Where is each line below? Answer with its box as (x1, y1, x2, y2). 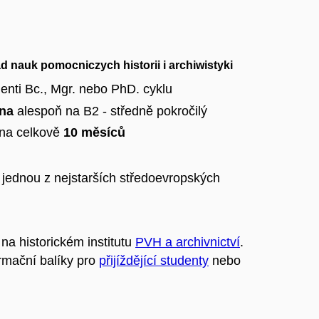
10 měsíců (63, 125, 125, 140)
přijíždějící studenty (99, 253, 209, 268)
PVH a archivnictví (135, 234, 240, 249)
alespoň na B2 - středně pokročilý (14, 103, 207, 118)
